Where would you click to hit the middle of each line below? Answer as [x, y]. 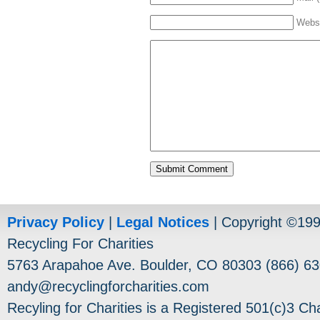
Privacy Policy [56, 222]
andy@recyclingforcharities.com [108, 286]
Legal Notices [163, 222]
